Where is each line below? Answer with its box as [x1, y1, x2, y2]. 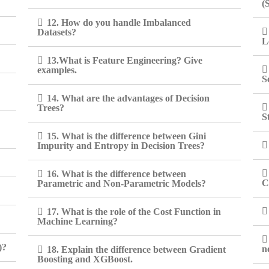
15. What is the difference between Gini [47, 131, 207, 141]
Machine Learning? [37, 216, 118, 226]
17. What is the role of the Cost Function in [47, 207, 222, 217]
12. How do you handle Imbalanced [47, 17, 192, 28]
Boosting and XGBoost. [37, 254, 133, 264]
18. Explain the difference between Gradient [47, 244, 226, 255]
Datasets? [37, 27, 77, 37]
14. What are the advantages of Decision [47, 93, 210, 103]
